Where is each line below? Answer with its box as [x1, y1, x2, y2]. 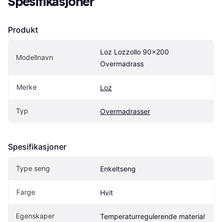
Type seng [16, 164, 50, 173]
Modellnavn [16, 53, 53, 62]
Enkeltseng [100, 165, 136, 173]
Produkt [8, 25, 38, 35]
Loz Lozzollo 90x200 [100, 48, 169, 56]
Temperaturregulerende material [100, 212, 205, 221]
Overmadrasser [100, 107, 150, 116]
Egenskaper [16, 212, 55, 221]
